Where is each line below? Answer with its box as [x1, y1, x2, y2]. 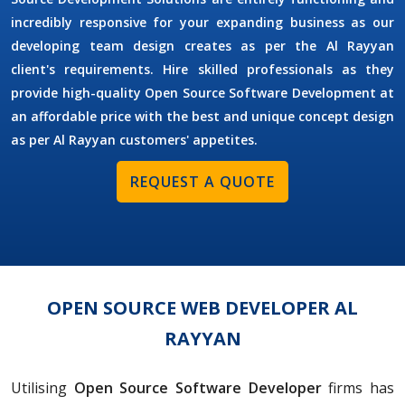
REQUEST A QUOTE [130, 172, 275, 193]
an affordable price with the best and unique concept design [11, 108, 394, 126]
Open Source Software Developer [73, 378, 322, 399]
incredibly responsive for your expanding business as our [11, 14, 394, 32]
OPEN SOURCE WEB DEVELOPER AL [47, 296, 358, 321]
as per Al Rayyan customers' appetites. [11, 131, 258, 149]
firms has [321, 378, 395, 399]
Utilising [11, 378, 74, 399]
